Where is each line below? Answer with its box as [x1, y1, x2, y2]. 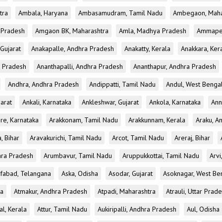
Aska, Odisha [61, 169, 98, 178]
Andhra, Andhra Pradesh [8, 80, 79, 89]
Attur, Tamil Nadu [37, 205, 87, 214]
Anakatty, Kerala [124, 44, 170, 53]
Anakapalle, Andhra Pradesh [31, 44, 114, 53]
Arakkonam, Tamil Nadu [49, 115, 118, 124]
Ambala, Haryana [18, 8, 68, 17]
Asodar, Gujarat [109, 169, 153, 178]
